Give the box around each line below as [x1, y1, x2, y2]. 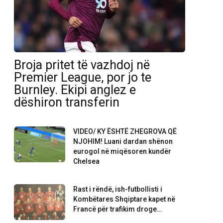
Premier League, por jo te [14, 70, 151, 85]
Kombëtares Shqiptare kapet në [73, 195, 176, 204]
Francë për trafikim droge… [73, 205, 162, 214]
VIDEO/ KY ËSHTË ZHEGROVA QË [73, 127, 177, 136]
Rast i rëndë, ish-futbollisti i [73, 185, 163, 194]
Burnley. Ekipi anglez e [14, 83, 136, 98]
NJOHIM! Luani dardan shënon [73, 137, 173, 146]
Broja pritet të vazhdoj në [14, 58, 150, 73]
